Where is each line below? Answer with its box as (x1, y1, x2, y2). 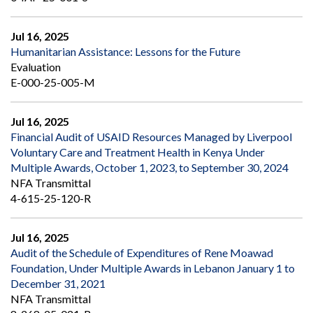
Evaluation (10, 60, 61, 74)
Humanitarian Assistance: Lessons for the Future (10, 45, 240, 59)
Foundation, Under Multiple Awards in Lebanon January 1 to (10, 261, 295, 275)
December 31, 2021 (10, 277, 105, 291)
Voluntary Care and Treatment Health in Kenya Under (10, 145, 265, 159)
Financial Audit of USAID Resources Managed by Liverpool (10, 130, 292, 144)
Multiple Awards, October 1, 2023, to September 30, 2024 (10, 161, 289, 175)
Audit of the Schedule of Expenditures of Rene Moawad (10, 246, 273, 260)
